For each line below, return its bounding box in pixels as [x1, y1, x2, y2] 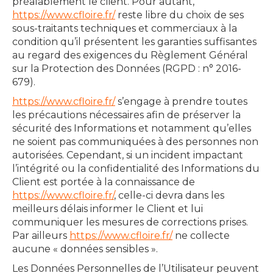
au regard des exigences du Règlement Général [12, 49, 248, 61]
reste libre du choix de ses [115, 9, 244, 21]
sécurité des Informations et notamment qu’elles [12, 122, 251, 134]
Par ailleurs [12, 230, 69, 241]
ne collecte [172, 230, 230, 241]
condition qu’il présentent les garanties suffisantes [12, 36, 257, 48]
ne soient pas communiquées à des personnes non [12, 136, 258, 147]
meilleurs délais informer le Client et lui [12, 203, 203, 214]
